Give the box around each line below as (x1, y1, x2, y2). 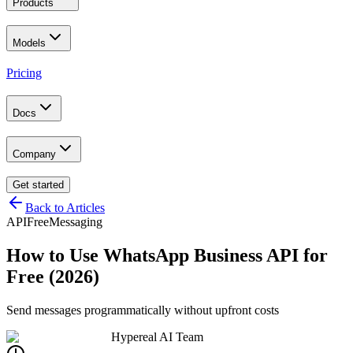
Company (13, 147, 56, 160)
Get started (13, 179, 64, 191)
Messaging (49, 215, 102, 229)
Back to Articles (25, 201, 105, 215)
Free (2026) (6, 266, 99, 288)
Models (13, 37, 46, 50)
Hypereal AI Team (111, 330, 203, 344)
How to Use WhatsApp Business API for (6, 245, 328, 266)
